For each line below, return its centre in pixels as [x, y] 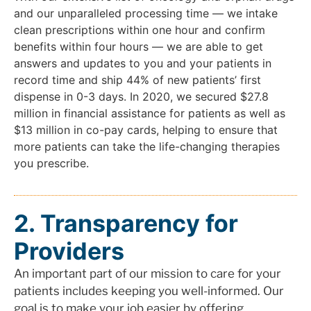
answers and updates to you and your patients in [143, 63]
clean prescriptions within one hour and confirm [140, 30]
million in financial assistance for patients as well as [150, 113]
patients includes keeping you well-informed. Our [149, 291]
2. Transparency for [126, 224]
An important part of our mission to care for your [148, 274]
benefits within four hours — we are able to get [138, 46]
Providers [69, 251]
